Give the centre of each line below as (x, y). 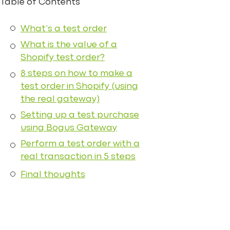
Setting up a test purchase (80, 115)
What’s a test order (64, 29)
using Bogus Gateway (69, 128)
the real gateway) (60, 99)
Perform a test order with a (80, 144)
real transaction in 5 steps (78, 157)
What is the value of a (69, 45)
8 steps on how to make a (76, 74)
